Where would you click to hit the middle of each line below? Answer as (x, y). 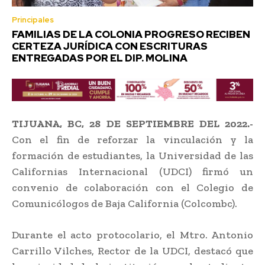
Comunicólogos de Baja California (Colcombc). (125, 203)
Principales (33, 20)
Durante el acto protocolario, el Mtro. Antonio (132, 235)
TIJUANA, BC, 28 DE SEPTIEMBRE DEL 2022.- (132, 123)
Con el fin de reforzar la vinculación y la (132, 139)
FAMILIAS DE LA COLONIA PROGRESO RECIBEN (131, 34)
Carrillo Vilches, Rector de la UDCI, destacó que (132, 251)
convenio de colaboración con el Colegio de (132, 187)
